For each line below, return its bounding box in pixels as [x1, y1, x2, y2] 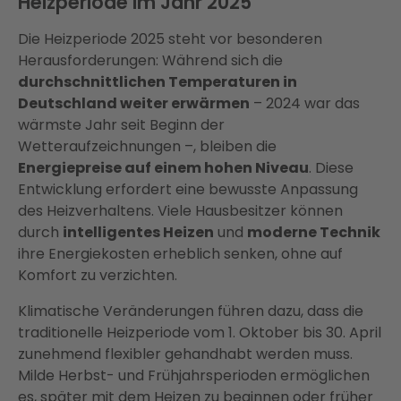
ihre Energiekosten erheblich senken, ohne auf [18, 243, 343, 265]
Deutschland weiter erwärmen [18, 93, 250, 115]
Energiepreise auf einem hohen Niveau [18, 158, 309, 179]
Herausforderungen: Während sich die [18, 50, 283, 72]
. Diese [309, 158, 354, 179]
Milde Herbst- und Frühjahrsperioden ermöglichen [18, 365, 370, 387]
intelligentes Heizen [63, 222, 214, 243]
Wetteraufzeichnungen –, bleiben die [18, 136, 277, 158]
